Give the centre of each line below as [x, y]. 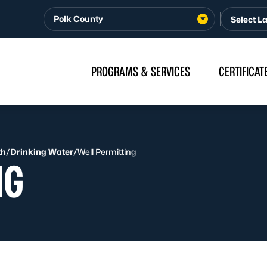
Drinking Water [42, 152]
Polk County [78, 19]
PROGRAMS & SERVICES [141, 72]
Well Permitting [107, 152]
